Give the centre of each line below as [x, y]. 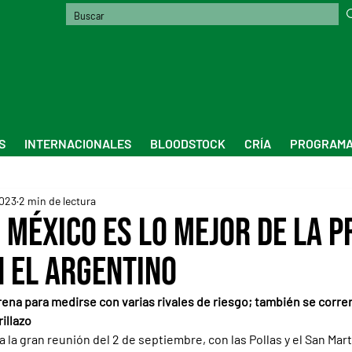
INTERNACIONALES [78, 143]
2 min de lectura [57, 201]
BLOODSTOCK [188, 143]
